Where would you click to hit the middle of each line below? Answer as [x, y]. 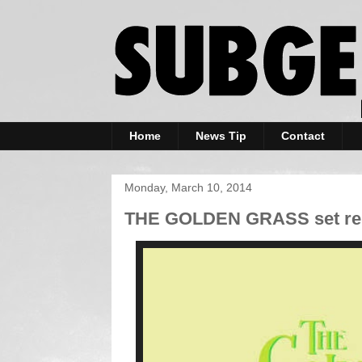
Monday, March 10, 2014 [188, 187]
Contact [303, 136]
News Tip [221, 136]
